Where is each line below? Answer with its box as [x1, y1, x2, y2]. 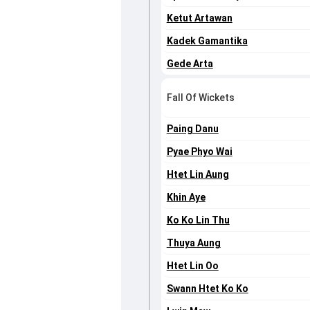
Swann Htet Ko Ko [166, 283, 248, 295]
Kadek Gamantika [166, 35, 248, 47]
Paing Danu [166, 123, 219, 135]
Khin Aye [166, 192, 206, 203]
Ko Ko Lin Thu [166, 215, 230, 226]
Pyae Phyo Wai [166, 146, 232, 158]
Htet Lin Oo [166, 260, 219, 272]
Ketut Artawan [166, 12, 232, 24]
